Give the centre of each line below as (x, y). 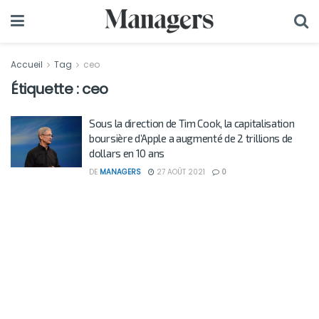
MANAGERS (120, 172)
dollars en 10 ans (127, 153)
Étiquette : (47, 89)
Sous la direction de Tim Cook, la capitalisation (192, 123)
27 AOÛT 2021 (180, 172)
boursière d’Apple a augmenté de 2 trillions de (191, 138)
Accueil (28, 64)
